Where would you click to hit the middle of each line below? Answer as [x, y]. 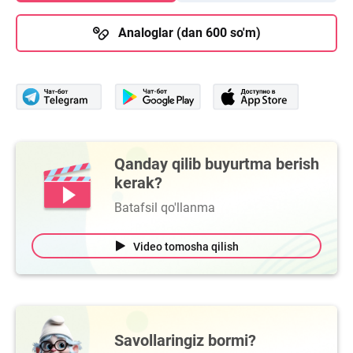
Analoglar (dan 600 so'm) [189, 33]
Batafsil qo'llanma [165, 208]
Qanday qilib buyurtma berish [217, 164]
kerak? [138, 183]
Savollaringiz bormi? [185, 340]
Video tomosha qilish [186, 246]
